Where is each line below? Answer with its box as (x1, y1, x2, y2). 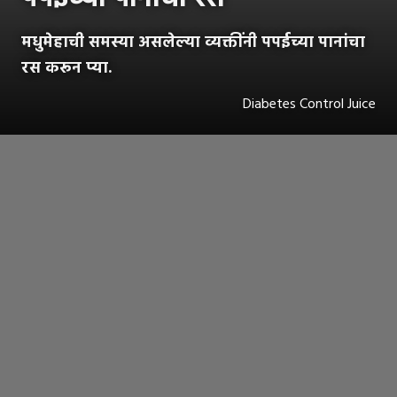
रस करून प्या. (21, 56, 112, 82)
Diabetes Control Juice (243, 93, 376, 117)
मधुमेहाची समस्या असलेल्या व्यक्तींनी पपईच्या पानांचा (21, 30, 365, 57)
